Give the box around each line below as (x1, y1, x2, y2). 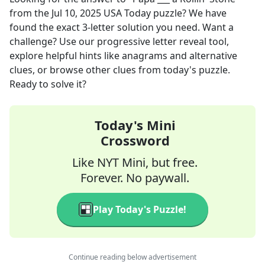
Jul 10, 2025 (51, 7, 101, 20)
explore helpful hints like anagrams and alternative (9, 49, 237, 62)
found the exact (9, 21, 82, 34)
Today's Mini (94, 116, 176, 134)
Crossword (100, 131, 170, 149)
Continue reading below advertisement (69, 252, 196, 262)
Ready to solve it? (9, 77, 86, 91)
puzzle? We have (151, 7, 227, 20)
